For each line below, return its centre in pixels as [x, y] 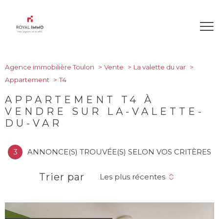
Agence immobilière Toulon [50, 67]
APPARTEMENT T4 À [79, 100]
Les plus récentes [132, 177]
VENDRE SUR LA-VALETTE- [105, 111]
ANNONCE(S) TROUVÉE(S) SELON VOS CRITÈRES [119, 152]
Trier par [62, 177]
